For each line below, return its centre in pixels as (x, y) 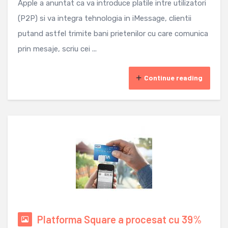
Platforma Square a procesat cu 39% (119, 219)
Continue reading (173, 77)
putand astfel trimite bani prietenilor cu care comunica (113, 33)
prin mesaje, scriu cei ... (57, 49)
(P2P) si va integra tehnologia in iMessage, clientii (105, 18)
